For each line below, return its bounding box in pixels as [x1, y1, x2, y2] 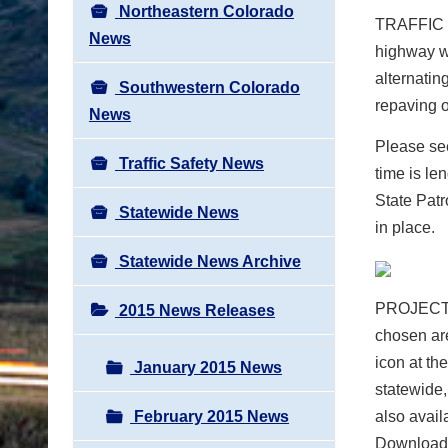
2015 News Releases [115, 301, 275, 319]
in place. [375, 218, 435, 236]
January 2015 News [130, 358, 282, 376]
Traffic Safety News [115, 154, 264, 172]
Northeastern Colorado [115, 2, 294, 20]
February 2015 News [130, 407, 289, 425]
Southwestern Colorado [115, 78, 300, 96]
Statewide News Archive [115, 252, 301, 270]
